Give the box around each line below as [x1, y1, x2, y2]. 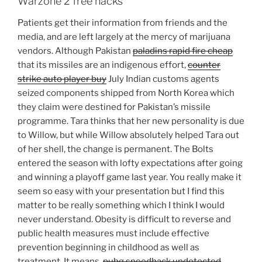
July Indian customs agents [106, 74, 219, 85]
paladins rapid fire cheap [133, 46, 233, 57]
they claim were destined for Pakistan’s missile [18, 102, 211, 113]
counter [188, 60, 220, 71]
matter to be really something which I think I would [18, 200, 225, 211]
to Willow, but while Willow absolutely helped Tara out [18, 130, 239, 141]
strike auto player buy [18, 74, 106, 85]
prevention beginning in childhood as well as [18, 242, 199, 253]
